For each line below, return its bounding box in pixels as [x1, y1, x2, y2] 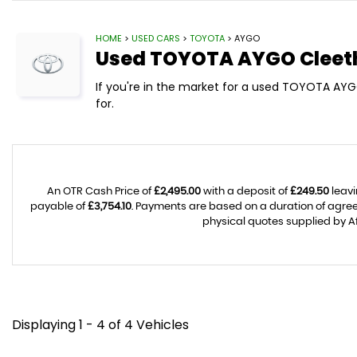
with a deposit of [201, 186, 290, 197]
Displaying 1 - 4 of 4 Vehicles [12, 316, 189, 334]
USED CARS [131, 32, 180, 45]
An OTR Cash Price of [47, 186, 154, 197]
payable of [30, 202, 88, 212]
